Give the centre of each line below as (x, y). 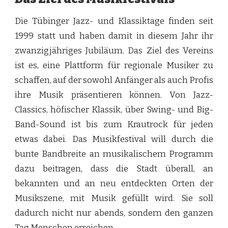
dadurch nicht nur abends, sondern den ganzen (114, 213)
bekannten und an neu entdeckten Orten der (114, 184)
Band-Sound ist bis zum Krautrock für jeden (114, 125)
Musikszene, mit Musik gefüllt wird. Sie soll (114, 198)
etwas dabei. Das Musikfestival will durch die (114, 139)
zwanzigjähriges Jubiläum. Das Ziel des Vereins (114, 51)
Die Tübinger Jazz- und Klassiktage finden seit (114, 21)
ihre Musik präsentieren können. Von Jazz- (114, 95)
